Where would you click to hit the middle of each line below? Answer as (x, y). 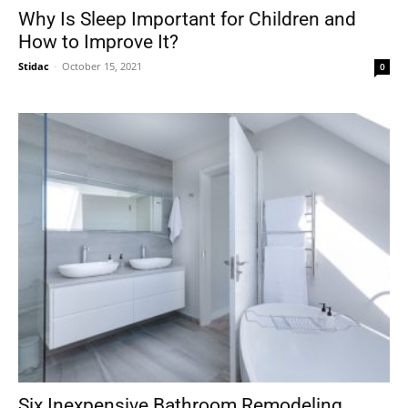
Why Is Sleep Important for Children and (187, 20)
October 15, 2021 (102, 66)
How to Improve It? (98, 42)
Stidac (34, 66)
